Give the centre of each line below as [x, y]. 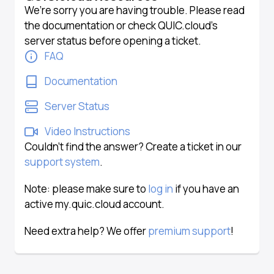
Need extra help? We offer [86, 231]
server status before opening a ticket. [113, 41]
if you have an [206, 189]
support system [62, 162]
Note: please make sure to [86, 189]
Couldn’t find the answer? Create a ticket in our [133, 146]
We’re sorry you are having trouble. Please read [135, 10]
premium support [189, 231]
